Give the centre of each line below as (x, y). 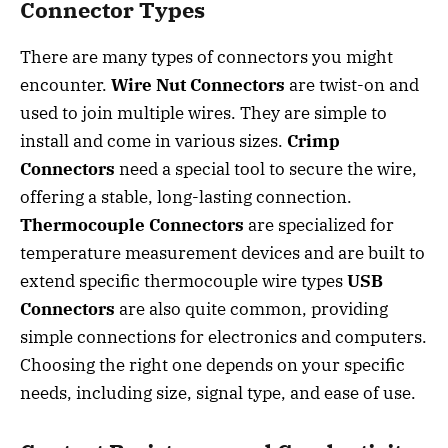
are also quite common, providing (251, 308)
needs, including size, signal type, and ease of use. (218, 392)
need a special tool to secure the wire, (266, 168)
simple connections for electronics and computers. (223, 336)
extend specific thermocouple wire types (183, 280)
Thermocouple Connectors (132, 224)
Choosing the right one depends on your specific (212, 364)
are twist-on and (352, 84)
